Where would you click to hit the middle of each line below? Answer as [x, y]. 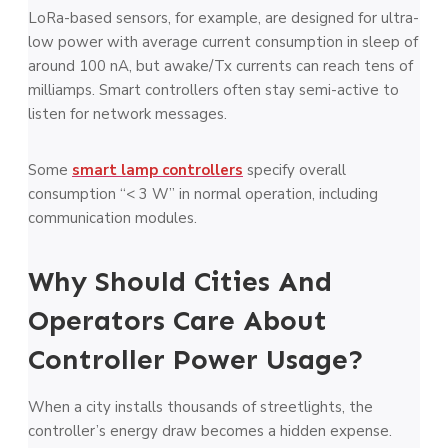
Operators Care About [177, 320]
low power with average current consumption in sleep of [223, 42]
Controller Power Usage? [196, 359]
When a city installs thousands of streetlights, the [200, 407]
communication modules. [112, 218]
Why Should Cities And [180, 281]
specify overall [294, 170]
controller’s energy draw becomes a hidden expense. [210, 431]
